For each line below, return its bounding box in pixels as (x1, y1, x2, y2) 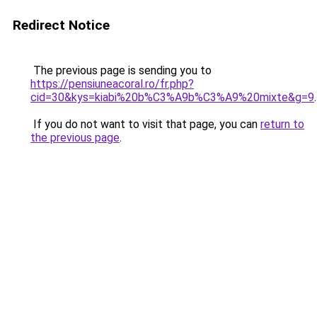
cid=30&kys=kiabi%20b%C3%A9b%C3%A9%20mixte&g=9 (30, 91, 314, 104)
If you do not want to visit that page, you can (30, 117, 260, 131)
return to (260, 117, 304, 131)
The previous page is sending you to (30, 64, 212, 77)
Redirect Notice (13, 17, 110, 33)
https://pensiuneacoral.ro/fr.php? (30, 77, 194, 91)
